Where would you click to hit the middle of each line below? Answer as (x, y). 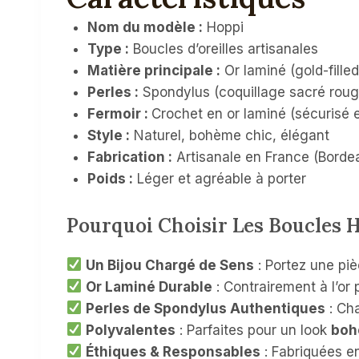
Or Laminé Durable (149, 286)
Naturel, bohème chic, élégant (229, 136)
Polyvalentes (131, 330)
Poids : (110, 179)
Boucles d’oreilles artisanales (223, 49)
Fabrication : (129, 157)
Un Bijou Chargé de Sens (170, 265)
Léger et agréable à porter (219, 179)
